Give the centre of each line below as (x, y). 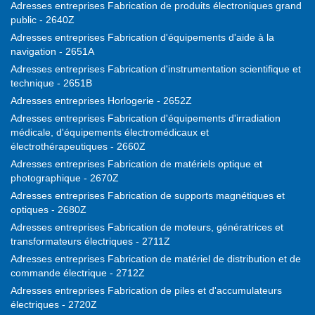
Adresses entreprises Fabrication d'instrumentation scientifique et (156, 69)
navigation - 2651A (52, 52)
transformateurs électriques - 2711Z (90, 242)
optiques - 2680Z (49, 210)
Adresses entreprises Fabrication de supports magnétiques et (148, 196)
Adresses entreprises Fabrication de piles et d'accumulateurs (146, 291)
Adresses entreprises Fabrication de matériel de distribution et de (156, 259)
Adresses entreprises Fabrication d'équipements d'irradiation (146, 118)
